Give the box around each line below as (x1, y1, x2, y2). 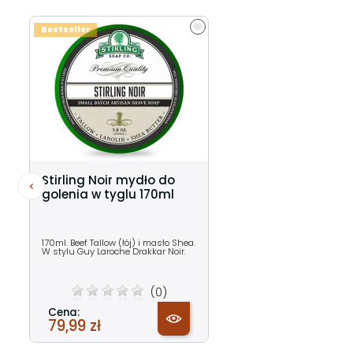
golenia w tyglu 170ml (42, 186, 174, 203)
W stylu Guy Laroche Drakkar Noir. (42, 245, 186, 258)
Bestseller (40, 24, 91, 35)
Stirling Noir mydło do (42, 172, 175, 189)
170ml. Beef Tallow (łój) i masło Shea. (42, 236, 195, 250)
